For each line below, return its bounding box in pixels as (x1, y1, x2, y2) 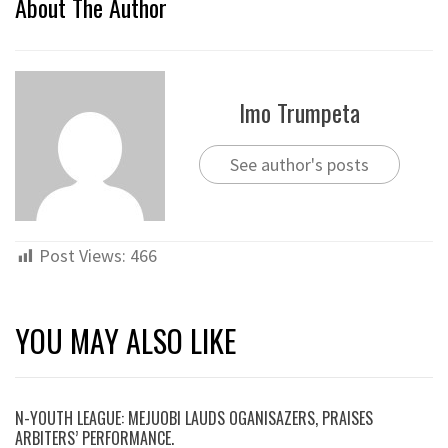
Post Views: (39, 244, 126, 268)
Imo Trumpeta (238, 93, 360, 130)
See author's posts (229, 152, 369, 176)
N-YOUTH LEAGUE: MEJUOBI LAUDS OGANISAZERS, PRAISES (15, 406, 373, 431)
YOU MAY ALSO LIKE (15, 318, 236, 364)
